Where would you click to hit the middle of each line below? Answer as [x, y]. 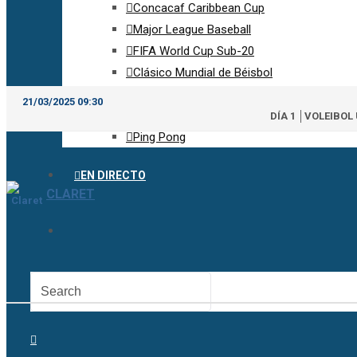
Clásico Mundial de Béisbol [203, 73]
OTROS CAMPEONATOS [154, 116]
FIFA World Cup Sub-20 [194, 51]
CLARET [71, 194]
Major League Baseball [192, 29]
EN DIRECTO [113, 175]
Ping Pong [159, 137]
